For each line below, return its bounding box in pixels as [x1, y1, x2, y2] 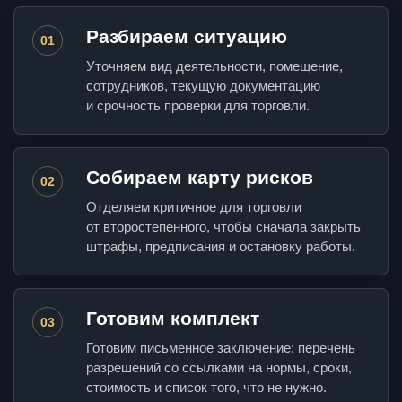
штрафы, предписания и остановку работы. [86, 239, 355, 255]
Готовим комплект [86, 308, 259, 329]
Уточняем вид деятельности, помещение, [86, 58, 343, 74]
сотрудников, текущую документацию [86, 78, 320, 94]
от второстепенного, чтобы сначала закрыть [86, 219, 361, 235]
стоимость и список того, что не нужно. [86, 380, 327, 396]
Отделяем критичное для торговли [86, 199, 301, 215]
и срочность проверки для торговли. [86, 98, 310, 114]
